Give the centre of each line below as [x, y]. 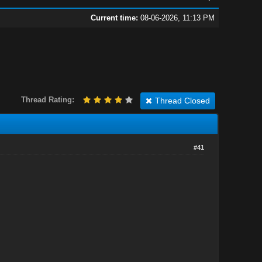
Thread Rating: [47, 99]
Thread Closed [182, 100]
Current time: [114, 18]
